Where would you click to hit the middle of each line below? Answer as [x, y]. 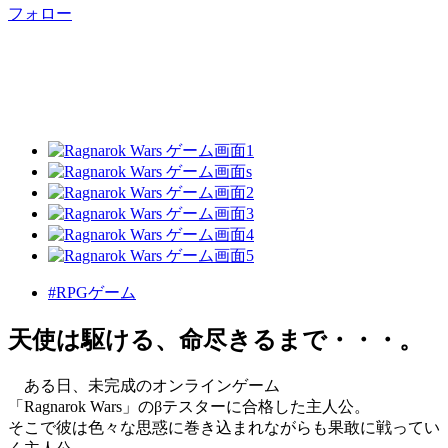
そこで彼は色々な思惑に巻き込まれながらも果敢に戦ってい [224, 428]
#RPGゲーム [92, 293]
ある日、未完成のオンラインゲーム [144, 386]
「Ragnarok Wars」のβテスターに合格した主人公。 [189, 407]
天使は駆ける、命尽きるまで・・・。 [215, 340]
